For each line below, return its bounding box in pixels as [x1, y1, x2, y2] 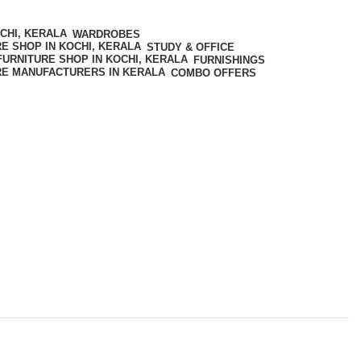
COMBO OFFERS [171, 66, 256, 79]
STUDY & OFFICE [147, 40, 234, 53]
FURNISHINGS [193, 53, 265, 66]
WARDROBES [73, 27, 140, 40]
